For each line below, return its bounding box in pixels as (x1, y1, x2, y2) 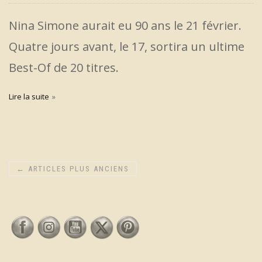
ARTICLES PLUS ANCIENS (25, 164, 129, 173)
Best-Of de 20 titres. (9, 59, 119, 75)
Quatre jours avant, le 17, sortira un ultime (9, 38, 244, 54)
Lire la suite (9, 91, 49, 102)
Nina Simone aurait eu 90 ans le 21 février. (9, 17, 242, 33)
